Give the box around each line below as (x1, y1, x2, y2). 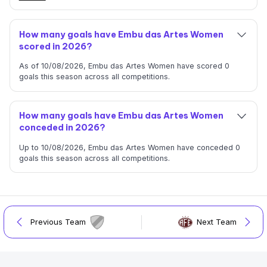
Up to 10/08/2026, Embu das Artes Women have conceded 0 (18, 142, 240, 152)
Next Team (197, 217, 237, 227)
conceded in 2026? (18, 122, 105, 133)
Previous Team (30, 217, 86, 227)
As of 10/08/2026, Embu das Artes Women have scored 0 (18, 61, 229, 71)
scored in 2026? (18, 41, 92, 52)
